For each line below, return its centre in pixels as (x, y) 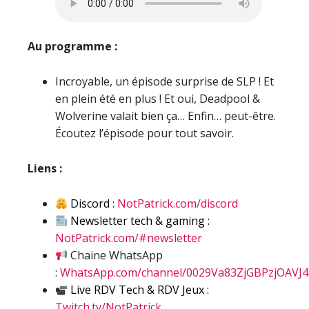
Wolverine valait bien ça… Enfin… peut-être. (166, 116)
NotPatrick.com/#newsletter (129, 238)
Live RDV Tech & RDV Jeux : (139, 290)
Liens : (45, 168)
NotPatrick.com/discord (178, 203)
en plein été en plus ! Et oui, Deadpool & (158, 99)
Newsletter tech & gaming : (139, 221)
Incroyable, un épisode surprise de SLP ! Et (165, 81)
